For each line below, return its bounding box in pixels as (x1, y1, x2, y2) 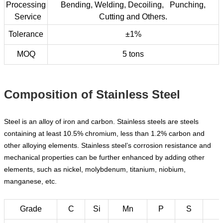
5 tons (122, 50, 144, 59)
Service (10, 12, 41, 21)
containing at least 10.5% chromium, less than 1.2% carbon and (4, 129, 205, 138)
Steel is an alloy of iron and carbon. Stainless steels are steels (4, 117, 199, 126)
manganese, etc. (4, 177, 57, 186)
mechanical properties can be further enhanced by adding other (4, 153, 205, 162)
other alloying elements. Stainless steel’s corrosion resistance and (4, 141, 211, 150)
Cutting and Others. (99, 12, 167, 21)
